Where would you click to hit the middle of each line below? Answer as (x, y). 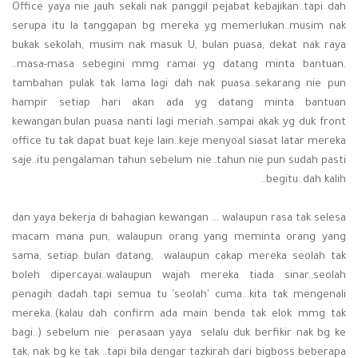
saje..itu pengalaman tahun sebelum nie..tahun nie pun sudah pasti (179, 161)
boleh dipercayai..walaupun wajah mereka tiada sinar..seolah (179, 276)
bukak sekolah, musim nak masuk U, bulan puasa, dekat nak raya (179, 46)
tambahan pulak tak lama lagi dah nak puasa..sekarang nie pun (179, 85)
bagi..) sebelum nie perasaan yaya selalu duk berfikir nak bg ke (179, 334)
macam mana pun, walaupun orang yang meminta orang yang (179, 238)
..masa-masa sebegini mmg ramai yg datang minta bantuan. (179, 66)
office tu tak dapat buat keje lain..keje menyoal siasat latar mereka (179, 142)
